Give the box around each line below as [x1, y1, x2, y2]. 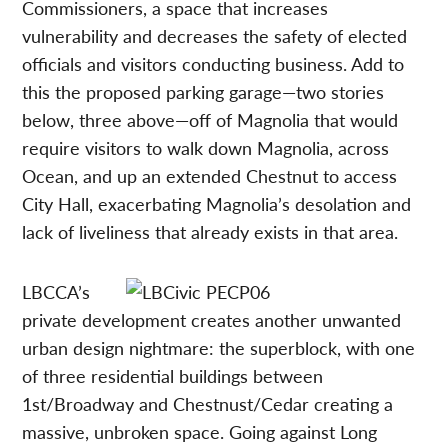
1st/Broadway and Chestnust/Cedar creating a [22, 390, 394, 416]
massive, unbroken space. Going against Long [22, 418, 378, 444]
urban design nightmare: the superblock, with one [22, 334, 416, 360]
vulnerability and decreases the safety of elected [22, 22, 408, 48]
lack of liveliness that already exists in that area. [22, 218, 399, 244]
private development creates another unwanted [22, 306, 402, 332]
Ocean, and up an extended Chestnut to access [22, 162, 398, 188]
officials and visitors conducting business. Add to [22, 50, 405, 76]
